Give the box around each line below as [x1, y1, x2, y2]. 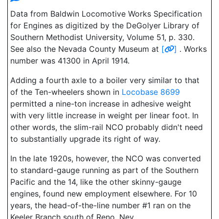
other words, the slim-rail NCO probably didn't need [10, 122, 203, 132]
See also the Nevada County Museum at [10, 44, 161, 54]
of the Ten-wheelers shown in [10, 87, 122, 97]
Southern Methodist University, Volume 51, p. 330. [10, 32, 195, 42]
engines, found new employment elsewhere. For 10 [10, 189, 197, 198]
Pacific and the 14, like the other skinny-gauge [10, 177, 181, 187]
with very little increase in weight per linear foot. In [10, 110, 198, 120]
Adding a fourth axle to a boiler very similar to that [10, 75, 199, 85]
